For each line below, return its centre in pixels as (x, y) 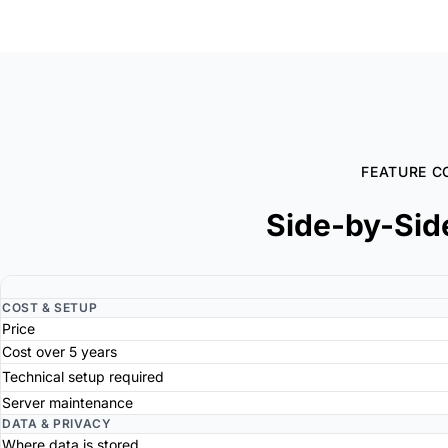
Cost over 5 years (59, 351)
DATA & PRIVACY (57, 423)
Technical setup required (83, 376)
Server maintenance (67, 402)
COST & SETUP (50, 307)
